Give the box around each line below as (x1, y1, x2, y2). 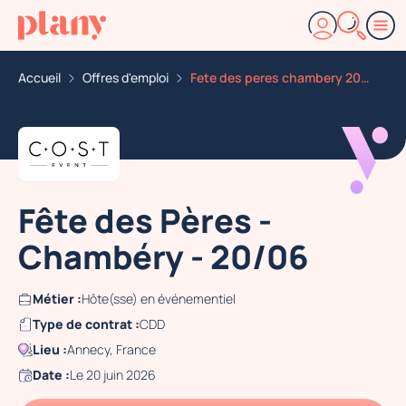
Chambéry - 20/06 (18, 235, 308, 279)
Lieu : (33, 341, 67, 358)
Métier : (33, 290, 82, 307)
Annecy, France (67, 341, 156, 358)
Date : (33, 366, 70, 383)
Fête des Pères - (18, 198, 272, 243)
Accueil (18, 69, 61, 86)
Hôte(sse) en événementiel (82, 290, 236, 307)
